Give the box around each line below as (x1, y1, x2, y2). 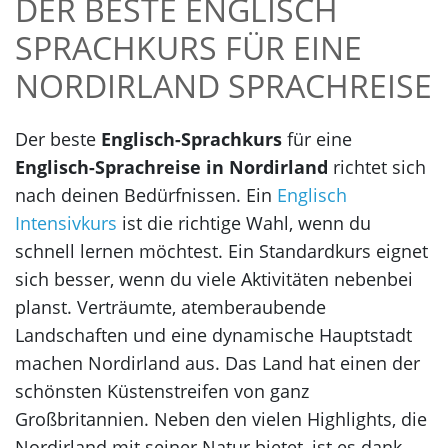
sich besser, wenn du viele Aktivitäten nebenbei (15, 266, 413, 291)
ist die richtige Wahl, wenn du (117, 210, 371, 235)
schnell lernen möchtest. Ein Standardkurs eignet (15, 238, 428, 263)
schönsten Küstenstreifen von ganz (15, 378, 309, 403)
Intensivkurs (15, 210, 117, 235)
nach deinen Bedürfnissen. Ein (15, 182, 277, 207)
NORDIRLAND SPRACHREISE (15, 63, 432, 107)
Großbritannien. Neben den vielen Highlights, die (15, 406, 427, 431)
